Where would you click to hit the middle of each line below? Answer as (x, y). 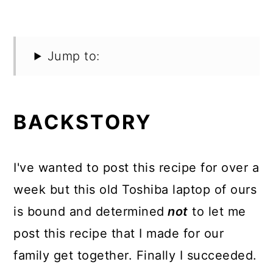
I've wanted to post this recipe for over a (136, 168)
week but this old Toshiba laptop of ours (135, 190)
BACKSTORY (83, 122)
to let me (219, 211)
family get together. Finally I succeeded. (135, 255)
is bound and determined (89, 211)
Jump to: (73, 56)
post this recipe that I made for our (119, 233)
